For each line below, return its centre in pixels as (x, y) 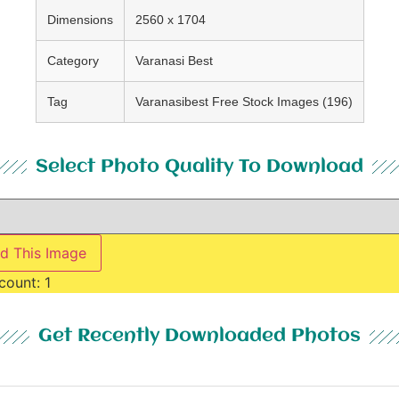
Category (73, 60)
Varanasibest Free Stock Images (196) (244, 101)
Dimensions (80, 19)
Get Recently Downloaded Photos (199, 337)
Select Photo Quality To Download (199, 167)
